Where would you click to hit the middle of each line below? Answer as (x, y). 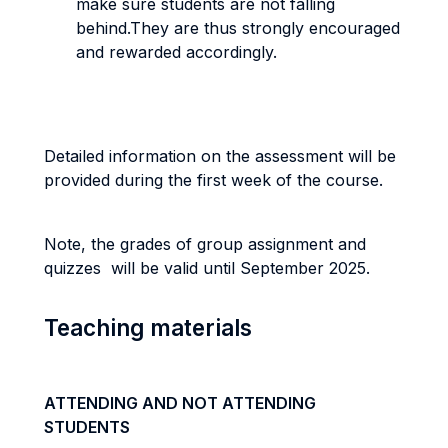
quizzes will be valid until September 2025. (207, 268)
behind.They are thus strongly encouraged (238, 28)
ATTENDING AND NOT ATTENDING (180, 403)
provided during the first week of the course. (216, 180)
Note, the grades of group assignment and (205, 244)
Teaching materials (148, 327)
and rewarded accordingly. (176, 52)
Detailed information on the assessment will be (220, 156)
